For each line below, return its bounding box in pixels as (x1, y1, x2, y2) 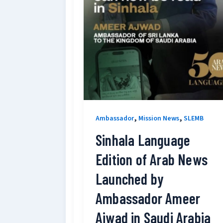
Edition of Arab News (96, 150, 208, 168)
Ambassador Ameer (96, 189, 201, 207)
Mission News (138, 113, 179, 123)
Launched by (96, 169, 164, 188)
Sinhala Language (96, 130, 191, 149)
